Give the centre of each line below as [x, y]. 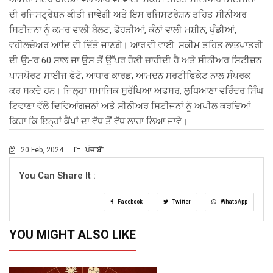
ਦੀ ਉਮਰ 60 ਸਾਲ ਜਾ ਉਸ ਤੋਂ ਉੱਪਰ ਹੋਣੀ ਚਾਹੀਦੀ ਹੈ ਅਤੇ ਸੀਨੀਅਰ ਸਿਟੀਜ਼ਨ [135, 60]
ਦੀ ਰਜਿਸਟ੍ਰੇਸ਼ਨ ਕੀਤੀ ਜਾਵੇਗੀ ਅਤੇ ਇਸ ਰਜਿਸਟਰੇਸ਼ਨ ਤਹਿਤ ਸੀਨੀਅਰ [128, 14]
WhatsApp [233, 201]
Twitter [181, 201]
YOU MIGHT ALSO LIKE [73, 234]
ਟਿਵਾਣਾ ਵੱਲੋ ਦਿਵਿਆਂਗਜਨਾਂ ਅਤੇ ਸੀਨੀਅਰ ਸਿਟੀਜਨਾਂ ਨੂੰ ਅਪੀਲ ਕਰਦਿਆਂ [130, 106]
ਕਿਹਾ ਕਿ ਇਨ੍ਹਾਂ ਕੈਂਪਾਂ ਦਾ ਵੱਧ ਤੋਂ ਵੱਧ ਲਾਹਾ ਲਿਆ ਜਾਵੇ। [98, 121]
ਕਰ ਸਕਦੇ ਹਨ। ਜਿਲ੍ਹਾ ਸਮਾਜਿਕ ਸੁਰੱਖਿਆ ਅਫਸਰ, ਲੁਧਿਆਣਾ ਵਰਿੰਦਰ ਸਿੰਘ [136, 90]
